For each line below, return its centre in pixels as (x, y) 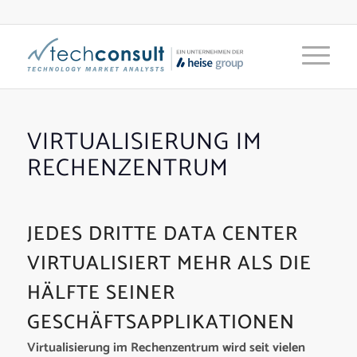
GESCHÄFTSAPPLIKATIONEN (161, 323)
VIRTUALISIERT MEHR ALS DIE (169, 264)
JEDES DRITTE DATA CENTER (162, 235)
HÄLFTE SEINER (101, 294)
